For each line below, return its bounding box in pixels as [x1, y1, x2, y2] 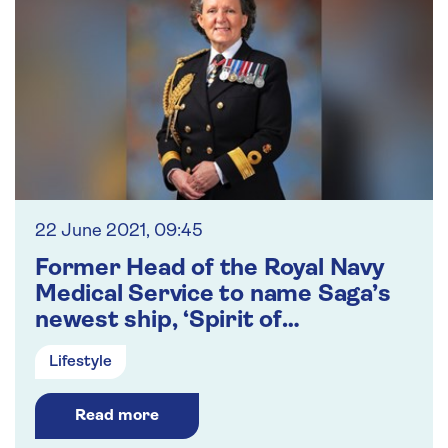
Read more [75, 408, 159, 425]
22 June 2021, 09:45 [35, 222, 203, 242]
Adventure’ [35, 335, 161, 360]
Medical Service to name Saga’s [35, 283, 391, 308]
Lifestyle [49, 354, 112, 371]
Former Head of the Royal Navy [35, 257, 384, 282]
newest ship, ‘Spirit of [35, 309, 282, 334]
